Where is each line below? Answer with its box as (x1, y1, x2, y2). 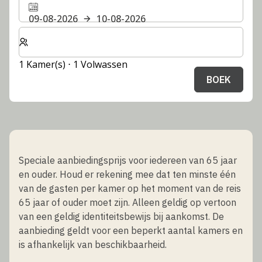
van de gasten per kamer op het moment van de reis (19, 182, 241, 194)
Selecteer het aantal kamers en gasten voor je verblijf (18, 26, 252, 40)
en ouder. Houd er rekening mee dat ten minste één (19, 168, 236, 180)
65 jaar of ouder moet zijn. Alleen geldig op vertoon (19, 196, 236, 208)
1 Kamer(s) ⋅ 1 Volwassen (19, 57, 127, 71)
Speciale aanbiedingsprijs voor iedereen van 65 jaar (19, 154, 237, 166)
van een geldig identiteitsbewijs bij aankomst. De (19, 210, 224, 222)
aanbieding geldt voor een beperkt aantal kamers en (19, 224, 243, 236)
